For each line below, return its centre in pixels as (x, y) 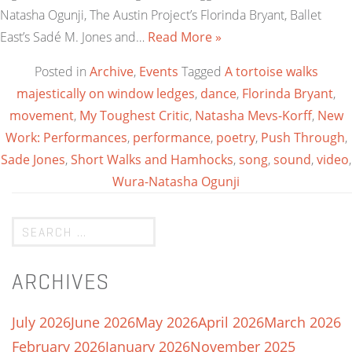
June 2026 (103, 322)
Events (158, 71)
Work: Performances (66, 137)
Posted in (62, 71)
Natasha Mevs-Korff (253, 115)
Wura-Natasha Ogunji (176, 181)
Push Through (302, 137)
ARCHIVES (60, 282)
